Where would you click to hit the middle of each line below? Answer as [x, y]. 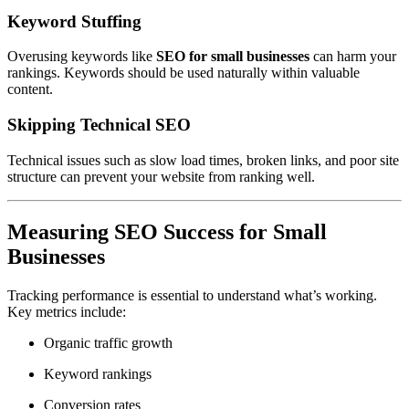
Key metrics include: [67, 311]
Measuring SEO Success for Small [167, 231]
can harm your [353, 57]
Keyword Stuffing [74, 21]
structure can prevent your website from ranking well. [161, 176]
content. [30, 89]
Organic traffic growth [108, 342]
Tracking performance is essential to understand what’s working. [192, 295]
